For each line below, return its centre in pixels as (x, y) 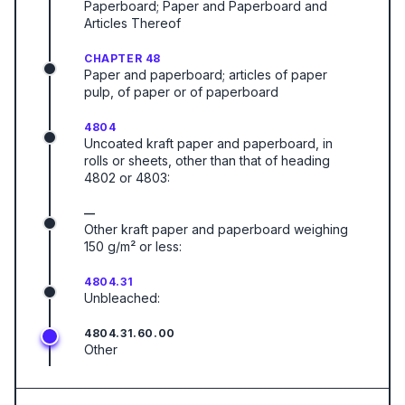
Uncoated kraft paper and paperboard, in (208, 143)
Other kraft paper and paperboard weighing (216, 229)
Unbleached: (122, 298)
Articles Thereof (132, 23)
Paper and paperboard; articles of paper (206, 75)
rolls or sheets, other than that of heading (207, 160)
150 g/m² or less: (133, 246)
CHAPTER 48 (122, 58)
